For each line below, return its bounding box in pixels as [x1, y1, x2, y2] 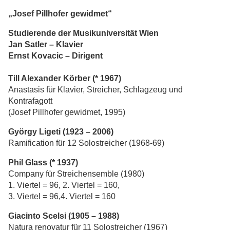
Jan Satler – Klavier [8, 40, 83, 49]
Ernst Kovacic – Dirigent [8, 51, 103, 60]
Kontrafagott [8, 97, 52, 105]
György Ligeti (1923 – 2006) [8, 127, 113, 136]
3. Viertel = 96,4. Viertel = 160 [8, 192, 116, 201]
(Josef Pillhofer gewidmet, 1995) [8, 108, 125, 117]
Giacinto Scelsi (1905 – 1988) [8, 212, 119, 220]
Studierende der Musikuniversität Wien [8, 29, 159, 37]
